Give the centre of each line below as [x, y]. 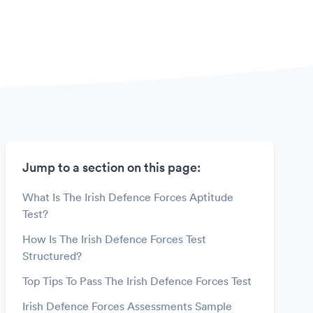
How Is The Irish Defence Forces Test [114, 239]
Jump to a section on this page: [111, 167]
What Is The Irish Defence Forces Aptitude [128, 197]
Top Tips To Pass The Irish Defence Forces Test [137, 281]
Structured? [52, 256]
